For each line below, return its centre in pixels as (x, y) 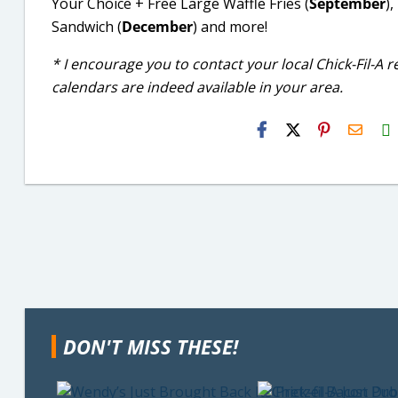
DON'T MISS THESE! (151, 346)
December (157, 27)
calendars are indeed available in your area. (197, 87)
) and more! (230, 27)
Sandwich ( (87, 27)
